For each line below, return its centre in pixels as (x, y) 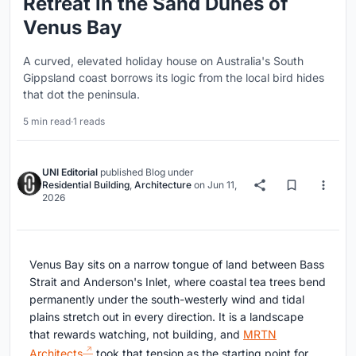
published (122, 172)
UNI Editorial (70, 172)
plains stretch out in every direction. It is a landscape (166, 317)
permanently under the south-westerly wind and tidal (167, 300)
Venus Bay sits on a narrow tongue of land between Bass (177, 265)
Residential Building (86, 185)
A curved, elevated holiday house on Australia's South (163, 61)
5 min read (47, 122)
